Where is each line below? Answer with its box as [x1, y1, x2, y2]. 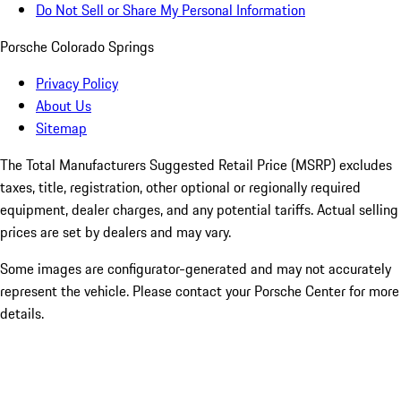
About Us [36, 95, 91, 117]
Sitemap [36, 117, 87, 140]
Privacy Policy [36, 73, 118, 95]
